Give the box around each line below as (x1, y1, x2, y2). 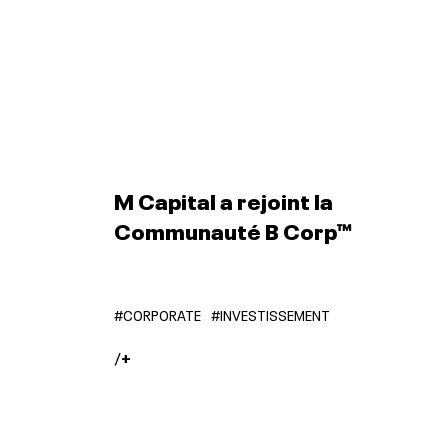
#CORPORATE (113, 304, 201, 324)
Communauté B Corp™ (113, 213, 352, 245)
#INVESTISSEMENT (210, 304, 330, 324)
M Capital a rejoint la (113, 183, 333, 215)
